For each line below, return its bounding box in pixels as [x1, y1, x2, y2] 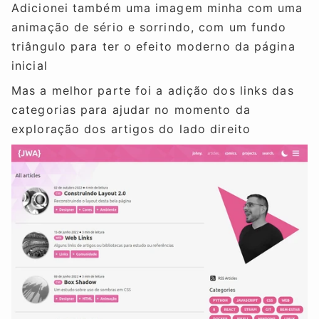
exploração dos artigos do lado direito [11, 121, 251, 136]
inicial [11, 58, 48, 73]
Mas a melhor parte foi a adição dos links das [11, 83, 294, 98]
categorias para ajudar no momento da [11, 102, 251, 117]
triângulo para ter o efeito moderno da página [11, 38, 296, 53]
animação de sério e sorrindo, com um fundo [11, 19, 287, 34]
